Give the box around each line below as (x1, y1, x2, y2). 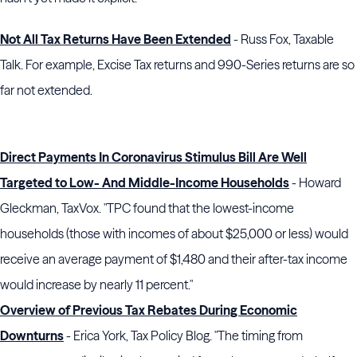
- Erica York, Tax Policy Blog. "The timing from (64, 328, 303, 343)
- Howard (289, 175, 341, 190)
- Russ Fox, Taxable (231, 31, 334, 47)
